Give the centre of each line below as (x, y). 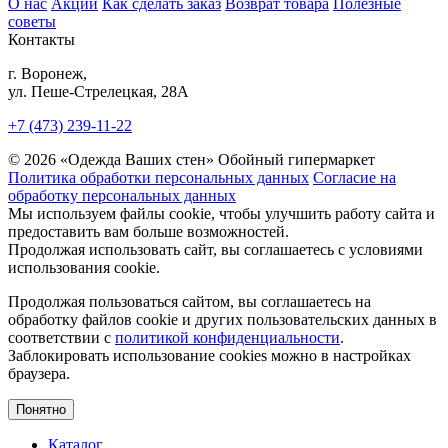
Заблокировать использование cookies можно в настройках (209, 355)
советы (32, 21)
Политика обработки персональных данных (158, 177)
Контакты (41, 39)
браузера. (39, 373)
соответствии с (61, 337)
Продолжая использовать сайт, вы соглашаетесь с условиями (215, 249)
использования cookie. (84, 267)
